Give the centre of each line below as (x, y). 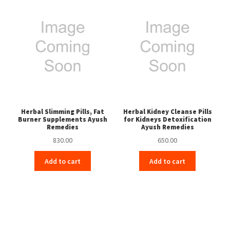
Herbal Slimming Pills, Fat (62, 111)
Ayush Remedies (167, 127)
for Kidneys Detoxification (167, 119)
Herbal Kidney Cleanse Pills (167, 111)
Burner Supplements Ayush (62, 119)
